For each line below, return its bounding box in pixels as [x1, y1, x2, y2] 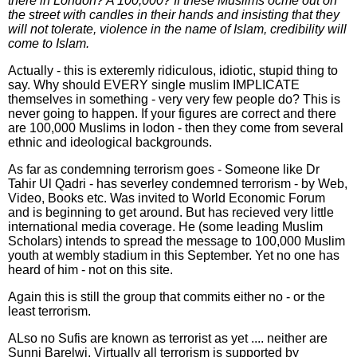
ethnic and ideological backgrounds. [8, 135, 212, 149]
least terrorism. [8, 304, 91, 318]
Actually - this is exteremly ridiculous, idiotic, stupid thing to [8, 64, 338, 77]
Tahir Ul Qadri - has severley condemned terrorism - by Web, [8, 177, 347, 190]
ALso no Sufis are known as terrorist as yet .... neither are [8, 331, 328, 345]
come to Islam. [8, 37, 89, 50]
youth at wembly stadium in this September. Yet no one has [8, 249, 339, 262]
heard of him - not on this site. [8, 263, 173, 277]
